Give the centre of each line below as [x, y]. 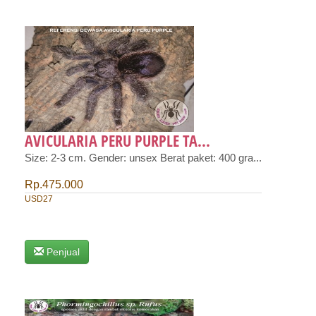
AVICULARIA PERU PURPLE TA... [117, 140]
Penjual [63, 252]
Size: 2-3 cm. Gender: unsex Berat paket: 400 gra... [143, 158]
